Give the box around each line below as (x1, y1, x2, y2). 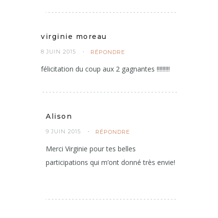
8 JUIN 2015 (41, 48, 76, 55)
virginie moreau (41, 32, 107, 41)
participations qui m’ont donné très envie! (46, 158, 175, 167)
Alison (46, 112, 72, 121)
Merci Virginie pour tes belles (46, 144, 136, 153)
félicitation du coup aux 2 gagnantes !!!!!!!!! (41, 64, 170, 73)
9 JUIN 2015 (46, 128, 81, 135)
